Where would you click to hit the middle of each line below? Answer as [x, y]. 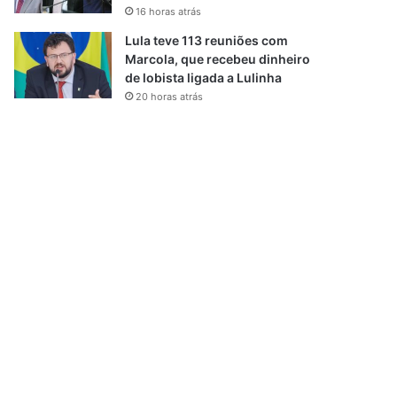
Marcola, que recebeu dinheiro [218, 59]
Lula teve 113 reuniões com [207, 40]
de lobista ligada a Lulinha [204, 78]
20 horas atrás [170, 97]
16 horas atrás [169, 12]
